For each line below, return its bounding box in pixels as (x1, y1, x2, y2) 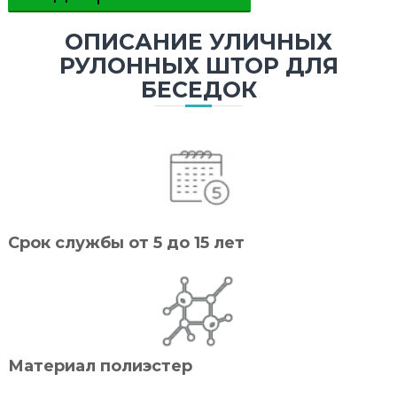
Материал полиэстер (7, 355, 192, 376)
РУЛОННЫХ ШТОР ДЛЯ (58, 52, 339, 80)
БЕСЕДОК (140, 76, 257, 104)
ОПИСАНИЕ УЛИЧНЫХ (65, 28, 332, 56)
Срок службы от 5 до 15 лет (7, 232, 245, 253)
